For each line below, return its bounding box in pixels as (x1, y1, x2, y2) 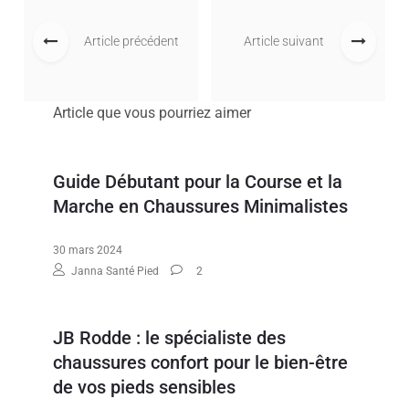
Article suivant (244, 34, 325, 49)
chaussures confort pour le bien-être (53, 351, 349, 373)
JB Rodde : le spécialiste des (53, 326, 287, 349)
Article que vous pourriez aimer (53, 103, 252, 121)
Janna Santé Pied (71, 264, 160, 278)
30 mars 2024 (53, 243, 123, 257)
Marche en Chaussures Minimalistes (53, 194, 349, 217)
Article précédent (84, 34, 180, 49)
